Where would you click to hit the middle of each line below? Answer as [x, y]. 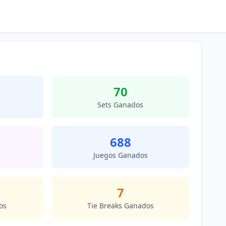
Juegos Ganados [120, 155]
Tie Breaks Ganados [120, 206]
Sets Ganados [120, 105]
